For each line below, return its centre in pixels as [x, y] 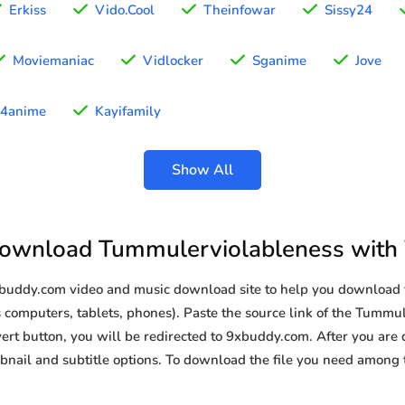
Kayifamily [128, 112]
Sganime [279, 61]
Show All [202, 170]
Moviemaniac [53, 61]
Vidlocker [173, 61]
